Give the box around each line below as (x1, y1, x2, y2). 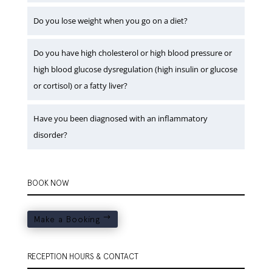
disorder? (33, 129, 67, 140)
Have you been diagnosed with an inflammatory (33, 112, 208, 124)
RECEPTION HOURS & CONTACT (27, 251, 138, 261)
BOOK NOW (27, 178, 69, 188)
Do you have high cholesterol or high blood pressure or (33, 47, 232, 59)
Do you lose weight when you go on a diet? (33, 15, 188, 26)
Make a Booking (33, 214, 100, 224)
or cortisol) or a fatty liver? (33, 80, 127, 92)
